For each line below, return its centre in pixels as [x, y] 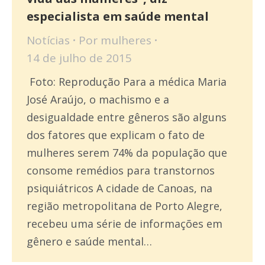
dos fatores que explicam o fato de [116, 135]
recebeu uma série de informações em [125, 223]
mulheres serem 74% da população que [127, 152]
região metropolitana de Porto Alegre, [125, 206]
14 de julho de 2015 [79, 58]
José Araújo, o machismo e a [98, 99]
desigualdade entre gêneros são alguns [127, 117]
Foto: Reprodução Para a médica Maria [127, 81]
